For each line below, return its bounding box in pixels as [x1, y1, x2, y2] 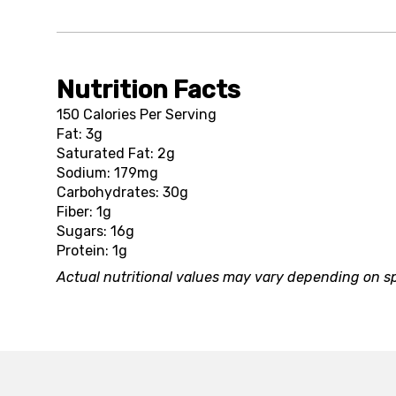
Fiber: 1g [57, 203, 111, 220]
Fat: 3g [57, 126, 103, 142]
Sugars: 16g [57, 223, 134, 240]
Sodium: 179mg [57, 164, 158, 181]
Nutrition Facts [57, 75, 240, 104]
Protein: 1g [57, 242, 127, 259]
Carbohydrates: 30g [57, 184, 188, 201]
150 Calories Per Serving [57, 106, 217, 123]
